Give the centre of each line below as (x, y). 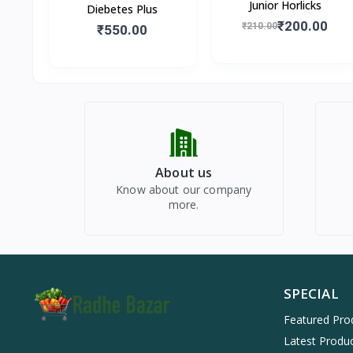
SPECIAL (311, 293)
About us (184, 172)
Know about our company (184, 189)
